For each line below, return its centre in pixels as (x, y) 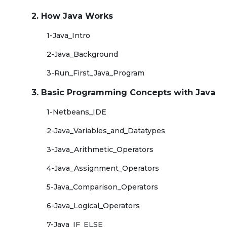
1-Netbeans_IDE (77, 112)
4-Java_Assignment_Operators (103, 168)
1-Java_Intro (68, 35)
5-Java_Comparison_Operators (102, 187)
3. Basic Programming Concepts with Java (123, 92)
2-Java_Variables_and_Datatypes (106, 131)
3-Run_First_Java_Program (96, 73)
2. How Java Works (72, 16)
